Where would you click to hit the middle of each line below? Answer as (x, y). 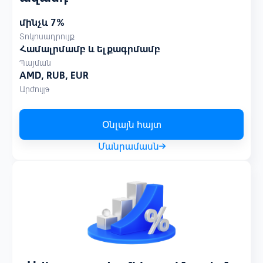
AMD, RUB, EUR (54, 75)
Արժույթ (34, 89)
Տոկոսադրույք (47, 36)
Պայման (35, 63)
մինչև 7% (42, 22)
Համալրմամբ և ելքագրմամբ (90, 49)
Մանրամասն (128, 146)
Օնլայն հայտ (131, 124)
